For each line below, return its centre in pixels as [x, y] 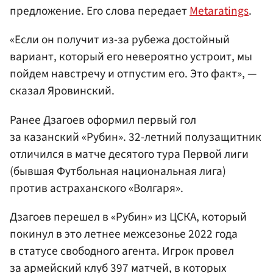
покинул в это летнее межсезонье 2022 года [124, 234]
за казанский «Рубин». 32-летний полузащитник [136, 137]
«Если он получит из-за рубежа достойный [120, 40]
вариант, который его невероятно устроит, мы [131, 57]
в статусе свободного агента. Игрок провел [122, 251]
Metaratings [219, 11]
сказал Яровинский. [62, 91]
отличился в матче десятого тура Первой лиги [129, 154]
